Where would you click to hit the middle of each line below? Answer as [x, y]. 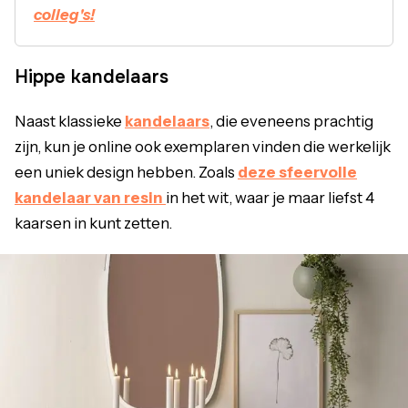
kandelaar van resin [90, 198]
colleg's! [64, 15]
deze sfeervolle [297, 173]
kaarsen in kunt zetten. [95, 224]
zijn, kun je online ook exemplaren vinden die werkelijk [203, 147]
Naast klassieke [70, 122]
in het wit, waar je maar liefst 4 [270, 198]
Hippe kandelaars [92, 77]
